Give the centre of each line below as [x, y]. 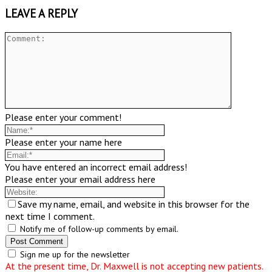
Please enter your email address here [80, 179]
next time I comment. [50, 216]
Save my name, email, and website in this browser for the [133, 204]
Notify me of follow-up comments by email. [99, 229]
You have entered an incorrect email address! [96, 167]
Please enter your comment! [63, 117]
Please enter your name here [63, 142]
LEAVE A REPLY [41, 14]
